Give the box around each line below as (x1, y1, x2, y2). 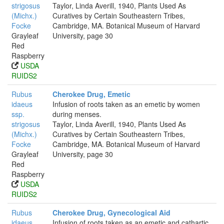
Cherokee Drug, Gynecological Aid (52, 207, 170, 217)
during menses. (52, 109, 101, 119)
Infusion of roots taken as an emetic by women (52, 99, 200, 109)
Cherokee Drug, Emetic (52, 89, 130, 99)
